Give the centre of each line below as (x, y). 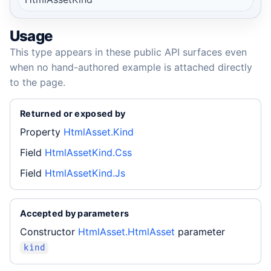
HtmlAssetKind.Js (85, 173)
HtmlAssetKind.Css (88, 152)
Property (40, 132)
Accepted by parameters (75, 213)
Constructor (47, 232)
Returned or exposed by (73, 113)
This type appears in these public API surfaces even (128, 52)
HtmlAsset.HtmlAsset (126, 232)
